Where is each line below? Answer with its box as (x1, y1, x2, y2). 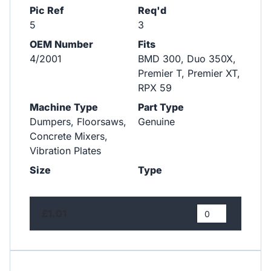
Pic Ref (30, 4, 64, 16)
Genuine (137, 115, 175, 128)
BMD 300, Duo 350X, (137, 52, 236, 65)
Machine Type (30, 100, 98, 113)
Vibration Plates (30, 144, 101, 157)
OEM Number (30, 38, 93, 50)
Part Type (137, 100, 184, 113)
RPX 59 (137, 81, 172, 94)
